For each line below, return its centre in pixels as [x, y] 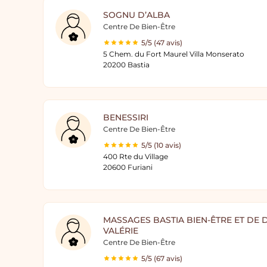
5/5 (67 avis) [162, 258]
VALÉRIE [121, 231]
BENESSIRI [126, 117]
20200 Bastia [126, 65]
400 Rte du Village [136, 156]
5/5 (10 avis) [161, 145]
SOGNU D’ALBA [136, 15]
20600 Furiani [128, 167]
